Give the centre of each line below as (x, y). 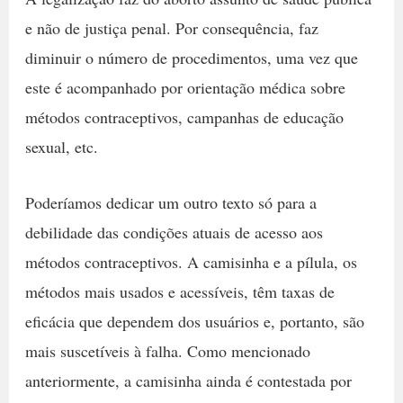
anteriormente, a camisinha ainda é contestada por (188, 381)
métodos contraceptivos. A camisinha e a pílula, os (191, 262)
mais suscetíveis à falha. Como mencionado (167, 351)
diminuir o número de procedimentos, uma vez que (191, 58)
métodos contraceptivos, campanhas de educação (184, 117)
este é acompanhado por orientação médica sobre (185, 88)
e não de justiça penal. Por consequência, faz (171, 28)
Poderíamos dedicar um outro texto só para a (170, 203)
